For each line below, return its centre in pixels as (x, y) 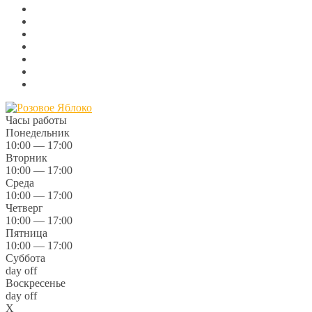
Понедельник (38, 133)
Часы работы (36, 120)
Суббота (25, 258)
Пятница (26, 233)
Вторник (26, 158)
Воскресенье (36, 283)
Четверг (24, 208)
